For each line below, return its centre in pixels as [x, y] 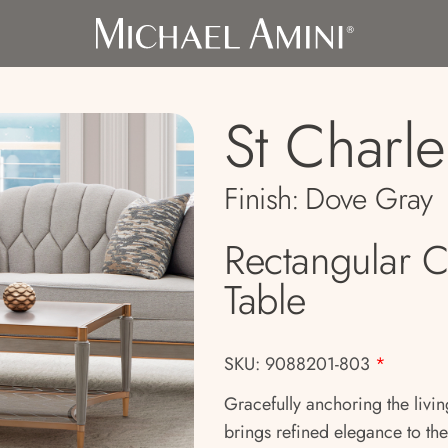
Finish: [262, 198]
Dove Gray [369, 198]
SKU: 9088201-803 [297, 364]
